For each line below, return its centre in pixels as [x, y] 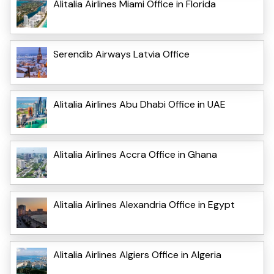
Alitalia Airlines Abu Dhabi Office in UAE [139, 104]
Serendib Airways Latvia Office [121, 54]
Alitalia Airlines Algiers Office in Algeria [137, 254]
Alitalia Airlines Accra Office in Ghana [135, 154]
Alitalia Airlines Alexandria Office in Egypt [144, 204]
